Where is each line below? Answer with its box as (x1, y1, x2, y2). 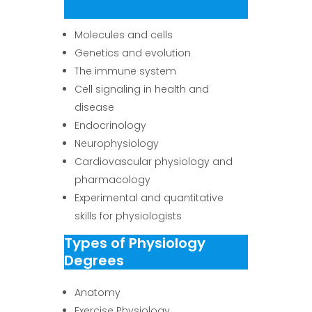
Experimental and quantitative (75, 190, 224, 205)
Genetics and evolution (75, 45, 192, 60)
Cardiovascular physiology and (75, 154, 233, 169)
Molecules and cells (75, 27, 173, 42)
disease (75, 100, 115, 114)
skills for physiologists (75, 208, 182, 223)
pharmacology (75, 172, 151, 187)
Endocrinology (75, 118, 147, 132)
